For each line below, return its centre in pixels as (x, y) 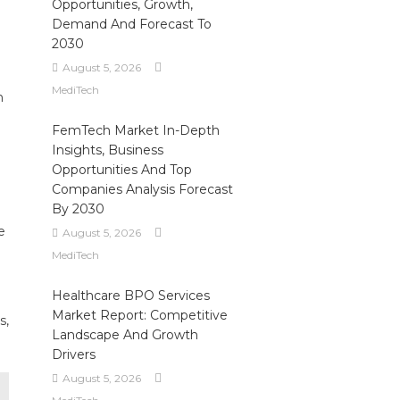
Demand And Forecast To (131, 24)
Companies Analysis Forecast (142, 189)
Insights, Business (107, 150)
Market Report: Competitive (139, 315)
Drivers (73, 354)
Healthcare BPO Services (130, 296)
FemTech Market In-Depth (135, 130)
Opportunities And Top (121, 170)
